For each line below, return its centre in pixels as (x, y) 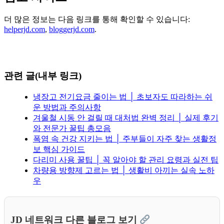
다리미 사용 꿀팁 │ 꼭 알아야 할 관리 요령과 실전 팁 (126, 159)
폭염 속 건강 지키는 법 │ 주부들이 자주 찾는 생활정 (125, 138)
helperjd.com (24, 29)
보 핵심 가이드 (59, 149)
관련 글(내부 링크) (43, 76)
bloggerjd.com (72, 29)
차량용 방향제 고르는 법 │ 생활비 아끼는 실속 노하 (124, 170)
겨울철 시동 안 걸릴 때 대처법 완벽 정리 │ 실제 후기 (126, 117)
